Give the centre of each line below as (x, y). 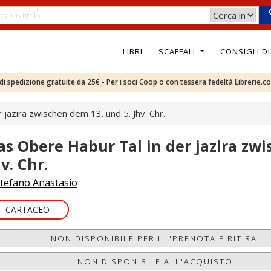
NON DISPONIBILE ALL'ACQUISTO (155, 261)
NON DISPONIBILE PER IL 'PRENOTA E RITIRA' (155, 238)
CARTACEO (27, 210)
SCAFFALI (178, 51)
